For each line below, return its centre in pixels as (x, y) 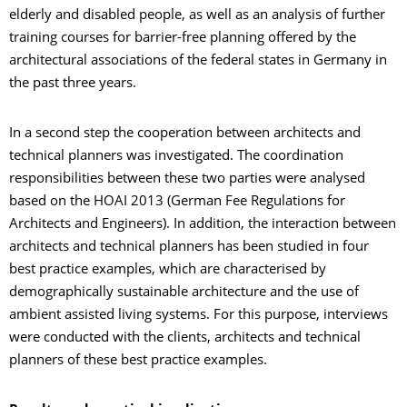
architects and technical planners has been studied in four (189, 247)
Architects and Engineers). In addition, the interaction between (203, 224)
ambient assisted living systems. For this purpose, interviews (199, 315)
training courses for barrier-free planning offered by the (183, 38)
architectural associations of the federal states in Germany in (198, 61)
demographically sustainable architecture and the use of (184, 293)
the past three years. (73, 84)
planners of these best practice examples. (138, 361)
